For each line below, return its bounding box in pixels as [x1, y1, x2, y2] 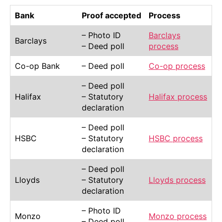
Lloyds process [149, 174, 206, 185]
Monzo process [149, 211, 207, 221]
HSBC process [149, 133, 203, 143]
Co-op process [149, 60, 205, 71]
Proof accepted [82, 10, 141, 20]
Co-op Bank [15, 60, 60, 71]
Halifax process [149, 91, 207, 102]
